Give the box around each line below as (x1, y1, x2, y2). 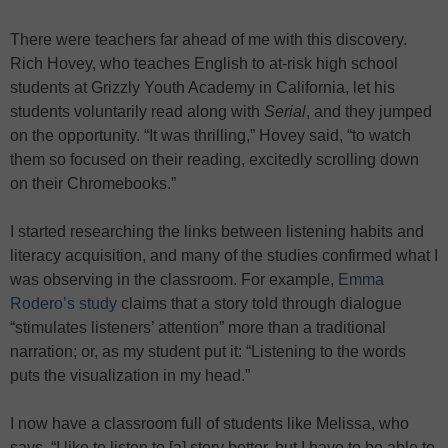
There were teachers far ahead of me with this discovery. (10, 31, 407, 49)
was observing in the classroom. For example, (10, 271, 338, 289)
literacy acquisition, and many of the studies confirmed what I (10, 247, 438, 265)
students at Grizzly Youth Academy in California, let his (10, 79, 395, 97)
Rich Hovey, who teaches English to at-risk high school (10, 55, 398, 73)
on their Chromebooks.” (10, 175, 176, 193)
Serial (264, 103, 306, 121)
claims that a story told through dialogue (117, 295, 402, 313)
